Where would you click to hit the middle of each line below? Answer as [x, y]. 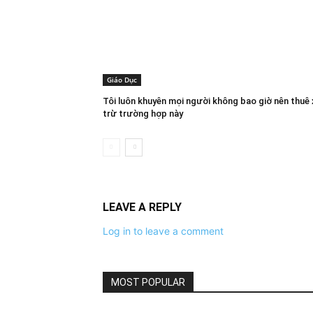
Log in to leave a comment [163, 231]
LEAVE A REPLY [142, 207]
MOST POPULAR [148, 282]
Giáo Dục [122, 79]
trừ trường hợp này [143, 113]
